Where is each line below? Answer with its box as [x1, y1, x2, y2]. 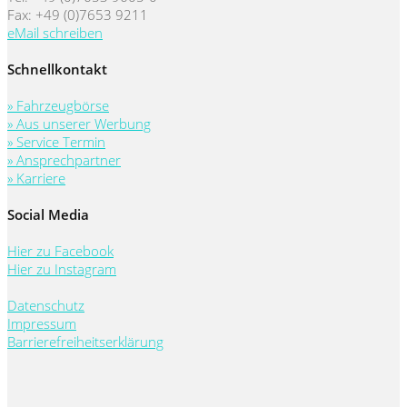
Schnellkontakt [7, 60, 107, 79]
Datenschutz [7, 295, 84, 314]
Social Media [7, 205, 89, 224]
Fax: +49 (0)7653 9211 [7, 5, 148, 25]
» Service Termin [7, 133, 105, 152]
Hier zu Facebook [7, 241, 114, 260]
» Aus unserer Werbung [7, 114, 151, 134]
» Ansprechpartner [7, 151, 121, 170]
